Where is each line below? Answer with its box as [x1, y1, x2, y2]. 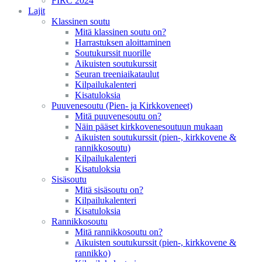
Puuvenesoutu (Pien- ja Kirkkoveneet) [51, 101, 192, 111]
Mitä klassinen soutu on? [75, 27, 166, 37]
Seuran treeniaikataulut [75, 69, 159, 79]
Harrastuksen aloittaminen [75, 37, 171, 47]
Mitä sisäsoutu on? [75, 185, 143, 195]
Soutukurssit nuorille [75, 48, 151, 58]
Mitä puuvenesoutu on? [75, 111, 161, 121]
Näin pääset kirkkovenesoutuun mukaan [75, 122, 223, 132]
